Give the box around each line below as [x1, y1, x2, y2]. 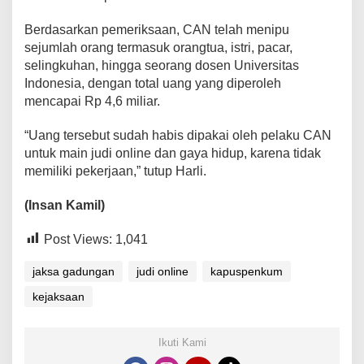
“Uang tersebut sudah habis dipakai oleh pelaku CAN [24, 128, 331, 142]
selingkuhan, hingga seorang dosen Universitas [24, 58, 299, 72]
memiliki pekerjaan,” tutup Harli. [24, 163, 206, 178]
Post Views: [44, 232, 112, 246]
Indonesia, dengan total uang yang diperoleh [24, 76, 281, 90]
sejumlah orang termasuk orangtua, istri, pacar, [24, 40, 292, 54]
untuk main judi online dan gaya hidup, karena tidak [24, 145, 321, 160]
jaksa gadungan [32, 264, 115, 278]
